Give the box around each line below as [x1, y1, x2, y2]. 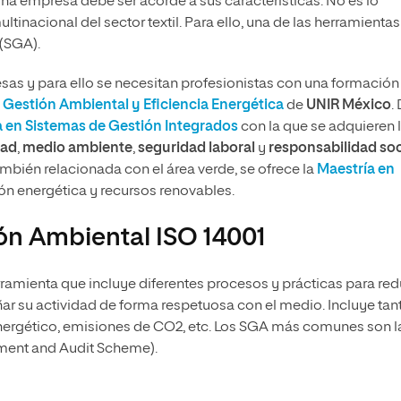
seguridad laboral [138, 141, 255, 157]
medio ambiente [22, 141, 132, 157]
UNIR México [306, 98, 391, 114]
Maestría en [317, 163, 395, 178]
